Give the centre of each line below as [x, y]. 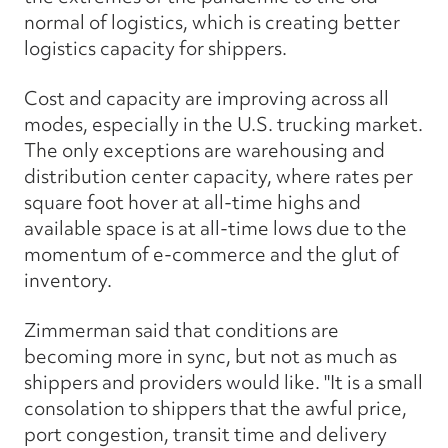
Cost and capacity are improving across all [206, 97]
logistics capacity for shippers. [155, 47]
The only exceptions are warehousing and [204, 149]
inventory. [68, 279]
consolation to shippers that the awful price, [215, 407]
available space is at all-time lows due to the [215, 227]
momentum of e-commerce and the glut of [211, 253]
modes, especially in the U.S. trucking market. [223, 123]
